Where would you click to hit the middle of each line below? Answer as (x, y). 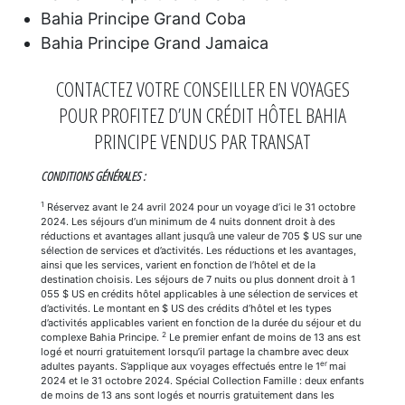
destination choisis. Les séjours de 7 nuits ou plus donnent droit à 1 (198, 279)
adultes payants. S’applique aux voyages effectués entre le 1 (180, 366)
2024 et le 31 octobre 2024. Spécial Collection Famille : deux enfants (202, 380)
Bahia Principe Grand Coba (143, 19)
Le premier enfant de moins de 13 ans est (263, 337)
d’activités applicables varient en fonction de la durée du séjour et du (200, 322)
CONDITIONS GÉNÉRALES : (93, 177)
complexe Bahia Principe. (101, 337)
